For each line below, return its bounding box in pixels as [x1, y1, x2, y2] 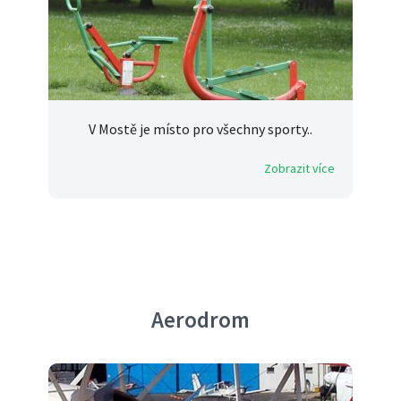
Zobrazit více [264, 160, 335, 177]
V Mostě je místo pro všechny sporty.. [89, 120, 312, 139]
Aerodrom [151, 305, 250, 335]
